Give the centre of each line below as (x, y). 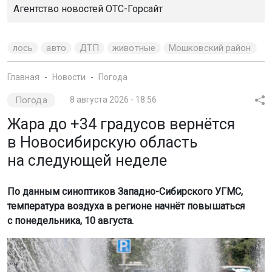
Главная (23, 77)
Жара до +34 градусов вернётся (121, 124)
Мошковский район (210, 48)
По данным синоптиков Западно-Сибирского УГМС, (125, 191)
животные (134, 48)
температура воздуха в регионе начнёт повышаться (126, 206)
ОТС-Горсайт (134, 8)
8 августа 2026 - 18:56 (113, 99)
